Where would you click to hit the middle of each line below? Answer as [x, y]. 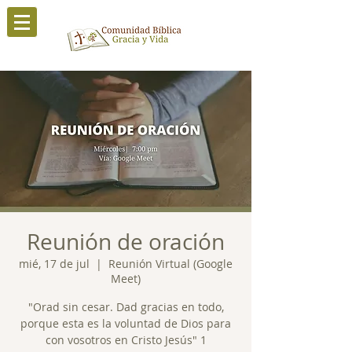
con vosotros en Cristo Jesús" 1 [126, 340]
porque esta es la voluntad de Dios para [126, 323]
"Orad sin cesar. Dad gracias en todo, [126, 307]
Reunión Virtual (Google [170, 264]
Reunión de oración [126, 242]
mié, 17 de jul [54, 264]
